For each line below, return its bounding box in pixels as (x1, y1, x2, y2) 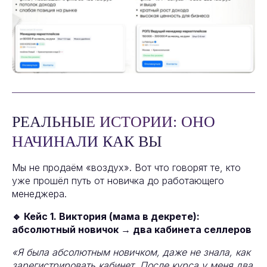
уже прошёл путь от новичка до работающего (12, 175, 224, 187)
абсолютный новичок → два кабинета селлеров (12, 223, 252, 236)
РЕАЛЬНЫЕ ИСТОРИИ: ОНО (12, 113, 215, 131)
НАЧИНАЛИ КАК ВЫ (12, 133, 162, 151)
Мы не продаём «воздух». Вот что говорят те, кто (12, 162, 241, 174)
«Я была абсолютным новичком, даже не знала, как (12, 246, 250, 259)
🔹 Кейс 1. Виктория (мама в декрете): (12, 210, 200, 223)
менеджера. (12, 188, 67, 200)
